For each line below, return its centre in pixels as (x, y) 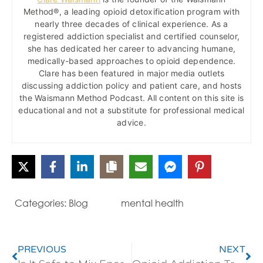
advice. (131, 122)
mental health (152, 203)
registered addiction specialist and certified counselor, (131, 36)
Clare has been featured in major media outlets (131, 73)
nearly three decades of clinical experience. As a (131, 23)
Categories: (42, 203)
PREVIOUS (42, 249)
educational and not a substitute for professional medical (131, 110)
